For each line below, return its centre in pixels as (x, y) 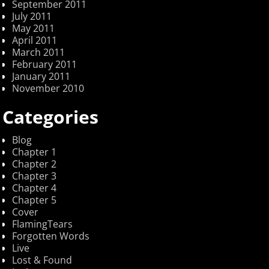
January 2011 (41, 77)
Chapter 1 (35, 152)
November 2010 (48, 89)
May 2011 (34, 29)
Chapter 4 (35, 188)
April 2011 (35, 41)
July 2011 (32, 17)
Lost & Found (42, 260)
